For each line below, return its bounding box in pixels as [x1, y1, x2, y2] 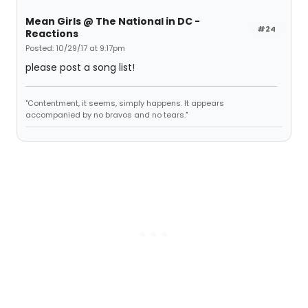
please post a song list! [25, 60, 135, 74]
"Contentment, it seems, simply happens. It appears [25, 98, 224, 109]
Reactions [25, 27, 78, 41]
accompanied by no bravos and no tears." [25, 109, 188, 120]
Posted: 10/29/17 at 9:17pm [25, 43, 125, 54]
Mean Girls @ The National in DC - [25, 14, 200, 28]
